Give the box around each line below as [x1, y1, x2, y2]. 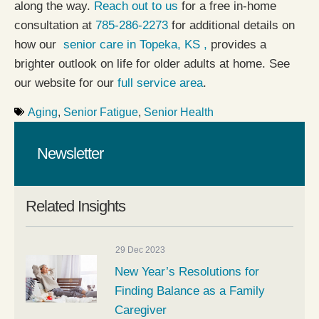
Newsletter [37, 144, 103, 162]
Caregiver [115, 303, 167, 317]
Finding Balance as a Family [115, 283, 265, 298]
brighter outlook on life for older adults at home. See [14, 56, 290, 70]
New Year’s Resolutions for [115, 264, 259, 278]
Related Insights [26, 197, 125, 215]
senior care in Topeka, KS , [63, 37, 207, 51]
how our [14, 37, 63, 51]
